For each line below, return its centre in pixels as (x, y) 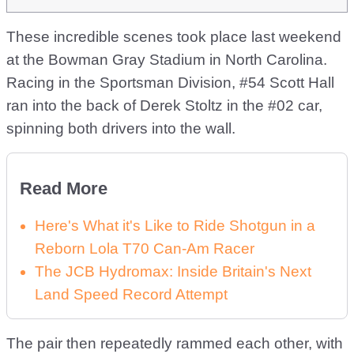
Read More (64, 188)
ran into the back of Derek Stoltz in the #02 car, (164, 105)
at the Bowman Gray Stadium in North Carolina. (167, 60)
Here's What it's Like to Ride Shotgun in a (175, 226)
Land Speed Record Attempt (131, 294)
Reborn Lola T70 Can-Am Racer (145, 249)
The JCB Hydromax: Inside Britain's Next (173, 271)
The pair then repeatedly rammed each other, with (175, 343)
